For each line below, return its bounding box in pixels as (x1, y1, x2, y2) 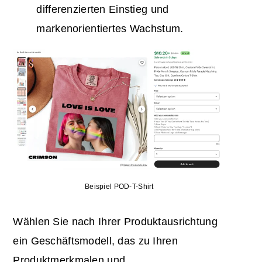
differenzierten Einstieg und (36, 4, 169, 16)
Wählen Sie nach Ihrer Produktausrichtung (13, 216, 218, 228)
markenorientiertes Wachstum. (36, 23, 184, 35)
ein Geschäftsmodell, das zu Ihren (13, 235, 178, 247)
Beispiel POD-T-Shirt (84, 182, 154, 191)
